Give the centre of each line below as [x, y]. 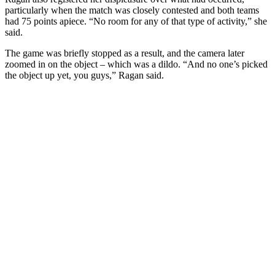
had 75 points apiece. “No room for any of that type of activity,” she [136, 21]
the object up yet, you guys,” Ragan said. [84, 75]
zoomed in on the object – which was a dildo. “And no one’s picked [136, 64]
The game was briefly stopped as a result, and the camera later [125, 53]
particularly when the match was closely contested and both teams [132, 10]
